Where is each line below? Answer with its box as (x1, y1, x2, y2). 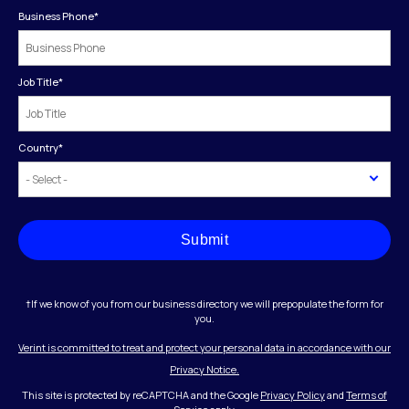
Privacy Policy (260, 387, 325, 402)
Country (18, 140, 58, 154)
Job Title (18, 74, 58, 89)
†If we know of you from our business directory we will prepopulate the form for (26, 296, 383, 310)
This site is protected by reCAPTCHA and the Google (22, 387, 260, 402)
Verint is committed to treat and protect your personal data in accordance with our (18, 340, 391, 354)
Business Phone (18, 8, 94, 23)
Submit (180, 231, 229, 247)
